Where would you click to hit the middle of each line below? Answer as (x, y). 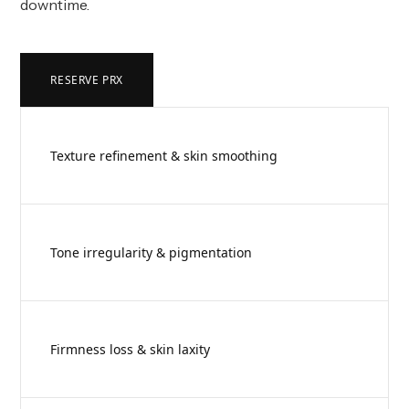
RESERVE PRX (87, 80)
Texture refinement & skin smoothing (164, 156)
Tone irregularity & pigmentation (152, 252)
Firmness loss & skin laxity (131, 349)
